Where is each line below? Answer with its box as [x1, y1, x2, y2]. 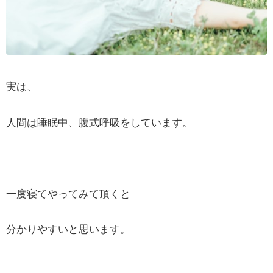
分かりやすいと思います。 [6, 224, 130, 235]
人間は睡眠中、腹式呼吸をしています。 [6, 116, 193, 128]
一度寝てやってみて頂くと [6, 188, 130, 199]
